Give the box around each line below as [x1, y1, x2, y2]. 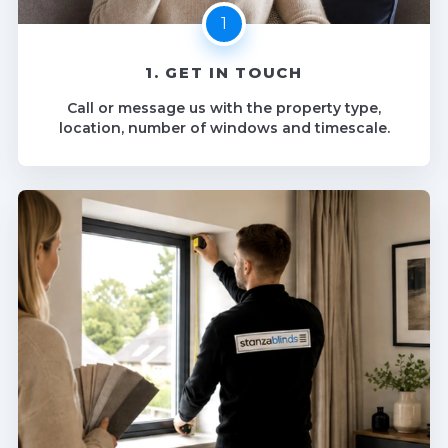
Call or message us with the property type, [67, 98, 381, 117]
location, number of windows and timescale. [58, 118, 390, 137]
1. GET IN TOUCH [145, 62, 303, 82]
